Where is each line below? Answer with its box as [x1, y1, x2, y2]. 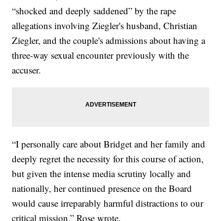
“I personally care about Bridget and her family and [12, 138, 206, 150]
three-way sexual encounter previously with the [12, 49, 189, 62]
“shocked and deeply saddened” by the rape [12, 4, 177, 17]
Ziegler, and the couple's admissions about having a [12, 34, 206, 47]
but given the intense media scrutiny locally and [12, 167, 191, 180]
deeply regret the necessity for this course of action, [12, 152, 204, 165]
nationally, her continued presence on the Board [12, 182, 192, 195]
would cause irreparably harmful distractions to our [12, 197, 204, 210]
